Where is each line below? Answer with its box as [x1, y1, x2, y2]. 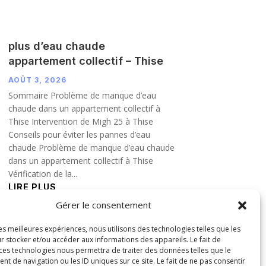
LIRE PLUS [8, 181, 56, 192]
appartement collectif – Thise [8, 54, 163, 67]
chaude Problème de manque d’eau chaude [8, 141, 175, 153]
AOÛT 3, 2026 [8, 75, 66, 84]
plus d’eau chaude [8, 39, 105, 52]
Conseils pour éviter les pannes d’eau [8, 128, 150, 140]
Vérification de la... [8, 167, 77, 179]
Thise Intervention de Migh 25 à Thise [8, 115, 153, 127]
